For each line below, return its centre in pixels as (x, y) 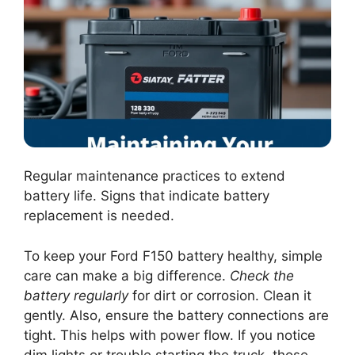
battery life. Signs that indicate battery (147, 196)
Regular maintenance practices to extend (155, 176)
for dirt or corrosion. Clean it (220, 295)
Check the (262, 275)
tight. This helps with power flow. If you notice (170, 335)
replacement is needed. (99, 216)
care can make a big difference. (127, 275)
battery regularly (76, 295)
